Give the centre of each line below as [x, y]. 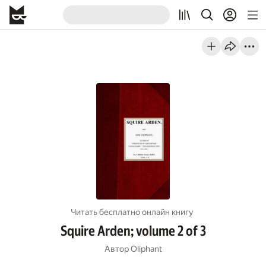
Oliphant [146, 249]
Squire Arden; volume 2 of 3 [133, 231]
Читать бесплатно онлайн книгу [132, 212]
